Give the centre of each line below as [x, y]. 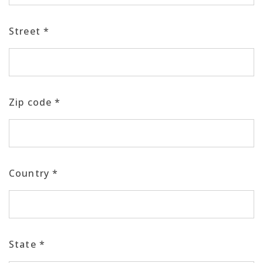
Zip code [32, 102]
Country [31, 173]
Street [26, 31]
